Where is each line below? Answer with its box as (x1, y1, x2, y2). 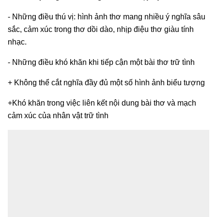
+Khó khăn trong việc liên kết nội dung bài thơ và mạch (8, 98, 196, 107)
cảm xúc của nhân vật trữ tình (8, 111, 108, 120)
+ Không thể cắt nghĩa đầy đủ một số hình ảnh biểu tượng (8, 78, 205, 87)
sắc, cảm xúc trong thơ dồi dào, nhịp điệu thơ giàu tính (8, 25, 194, 33)
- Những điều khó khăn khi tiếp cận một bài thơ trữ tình (8, 58, 195, 66)
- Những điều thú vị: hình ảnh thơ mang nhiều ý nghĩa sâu (8, 12, 205, 21)
